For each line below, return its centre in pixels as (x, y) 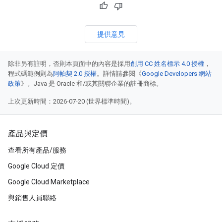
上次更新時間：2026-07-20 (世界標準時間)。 (72, 101)
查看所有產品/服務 (37, 150)
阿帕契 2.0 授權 (75, 74)
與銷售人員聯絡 (32, 198)
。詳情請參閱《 (119, 74)
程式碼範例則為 (30, 74)
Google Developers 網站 (177, 74)
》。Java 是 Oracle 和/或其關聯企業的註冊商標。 (92, 83)
